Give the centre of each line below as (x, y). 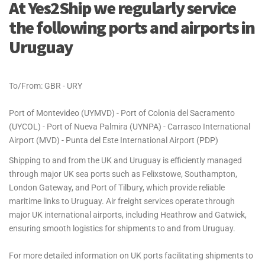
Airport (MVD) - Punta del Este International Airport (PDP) (114, 140)
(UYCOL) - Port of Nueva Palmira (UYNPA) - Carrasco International (130, 126)
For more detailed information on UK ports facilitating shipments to (131, 255)
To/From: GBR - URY (46, 85)
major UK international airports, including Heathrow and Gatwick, (128, 214)
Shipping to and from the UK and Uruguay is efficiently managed (125, 160)
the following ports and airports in (132, 27)
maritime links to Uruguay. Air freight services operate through (122, 201)
